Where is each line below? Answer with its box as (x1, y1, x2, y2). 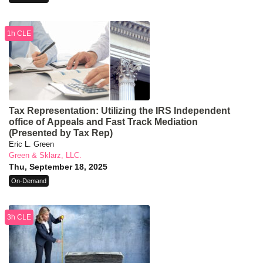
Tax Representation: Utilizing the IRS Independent (9, 106, 230, 116)
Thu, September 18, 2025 (9, 162, 107, 172)
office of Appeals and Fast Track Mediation (9, 117, 198, 127)
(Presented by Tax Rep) (9, 128, 113, 139)
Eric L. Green (9, 140, 54, 149)
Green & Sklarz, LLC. (9, 151, 82, 160)
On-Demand (11, 177, 46, 185)
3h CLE (7, 213, 31, 222)
